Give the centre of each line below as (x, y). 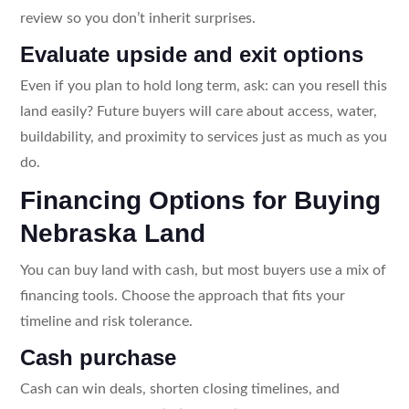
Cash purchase (98, 357)
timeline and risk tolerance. (106, 321)
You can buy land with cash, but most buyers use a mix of (203, 270)
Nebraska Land (112, 233)
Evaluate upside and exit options (191, 54)
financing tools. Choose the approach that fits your (182, 295)
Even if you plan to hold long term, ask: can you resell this (203, 85)
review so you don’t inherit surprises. (137, 18)
